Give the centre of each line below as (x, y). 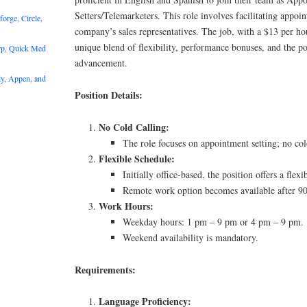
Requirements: (106, 269)
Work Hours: (126, 206)
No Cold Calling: (134, 127)
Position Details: (109, 95)
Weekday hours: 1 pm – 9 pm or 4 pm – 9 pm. (213, 221)
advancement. (101, 63)
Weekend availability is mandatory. (191, 237)
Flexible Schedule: (137, 158)
